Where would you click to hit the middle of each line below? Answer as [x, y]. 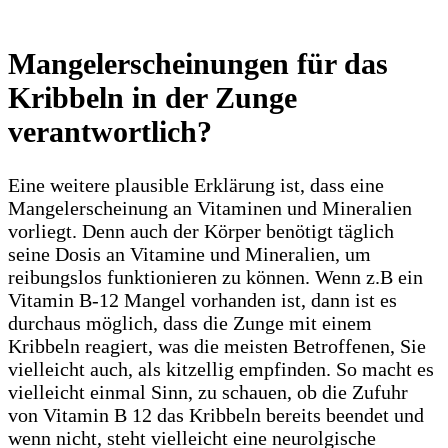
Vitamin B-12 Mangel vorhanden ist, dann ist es [202, 300]
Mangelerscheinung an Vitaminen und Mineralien [210, 208]
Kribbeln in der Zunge [152, 98]
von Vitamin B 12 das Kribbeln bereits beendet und [216, 415]
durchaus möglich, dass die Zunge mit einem [190, 323]
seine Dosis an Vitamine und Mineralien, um [189, 254]
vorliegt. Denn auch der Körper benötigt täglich [201, 231]
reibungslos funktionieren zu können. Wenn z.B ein [215, 277]
